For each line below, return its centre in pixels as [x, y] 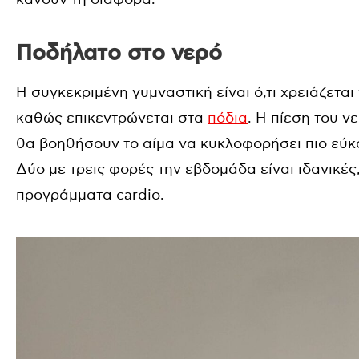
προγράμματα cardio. [90, 195]
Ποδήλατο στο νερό [119, 53]
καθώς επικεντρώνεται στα [112, 118]
